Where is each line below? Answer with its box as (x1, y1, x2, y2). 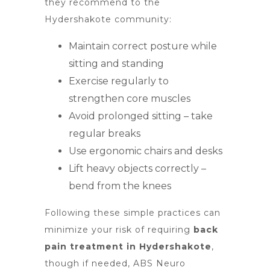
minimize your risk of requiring (45, 224, 193, 235)
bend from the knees (69, 180, 171, 192)
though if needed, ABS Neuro (45, 258, 186, 269)
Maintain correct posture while (69, 40, 217, 52)
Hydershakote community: (45, 14, 172, 25)
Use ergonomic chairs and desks (69, 145, 222, 157)
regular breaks (69, 128, 140, 139)
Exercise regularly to (69, 75, 169, 87)
